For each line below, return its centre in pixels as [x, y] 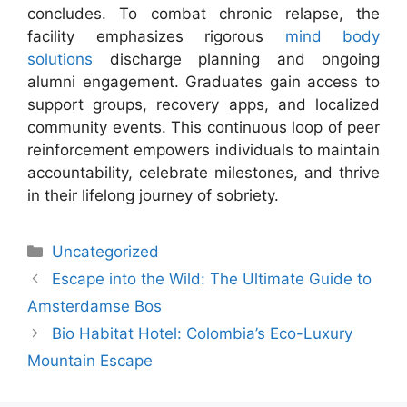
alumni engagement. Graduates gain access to [203, 82]
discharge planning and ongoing [236, 60]
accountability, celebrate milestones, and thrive [203, 173]
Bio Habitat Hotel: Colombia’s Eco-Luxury [203, 334]
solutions [60, 60]
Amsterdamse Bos [94, 307]
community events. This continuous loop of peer [203, 128]
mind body [332, 37]
